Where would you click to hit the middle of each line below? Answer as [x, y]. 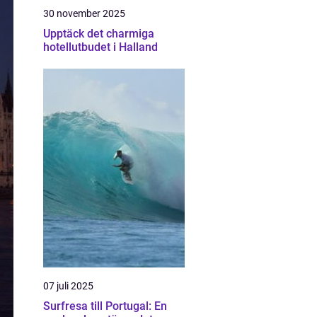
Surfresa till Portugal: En [105, 306]
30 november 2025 [84, 13]
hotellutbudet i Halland [100, 47]
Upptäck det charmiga [99, 34]
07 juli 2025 [68, 286]
